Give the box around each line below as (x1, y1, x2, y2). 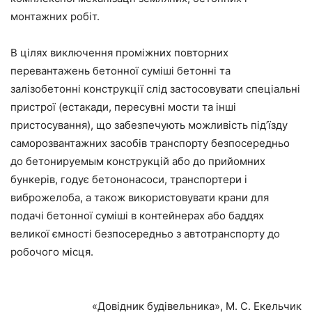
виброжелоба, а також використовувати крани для (10, 191, 269, 204)
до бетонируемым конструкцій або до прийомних (10, 155, 265, 168)
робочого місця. (10, 245, 93, 258)
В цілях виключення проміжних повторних (10, 46, 228, 59)
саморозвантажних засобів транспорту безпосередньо (10, 136, 290, 150)
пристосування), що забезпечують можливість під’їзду (10, 118, 288, 132)
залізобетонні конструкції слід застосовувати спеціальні (10, 82, 300, 95)
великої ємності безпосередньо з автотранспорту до (10, 227, 280, 240)
